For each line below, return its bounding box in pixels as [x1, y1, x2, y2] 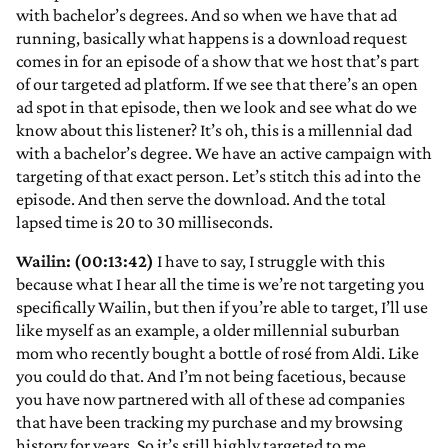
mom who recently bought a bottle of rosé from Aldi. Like [16, 343, 419, 364]
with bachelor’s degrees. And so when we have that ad [16, 5, 397, 26]
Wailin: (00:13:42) [16, 251, 154, 272]
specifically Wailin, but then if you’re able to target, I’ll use [16, 297, 428, 318]
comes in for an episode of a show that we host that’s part [16, 51, 419, 72]
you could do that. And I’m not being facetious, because [16, 366, 406, 387]
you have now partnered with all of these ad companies [16, 389, 405, 410]
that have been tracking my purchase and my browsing [16, 412, 403, 433]
